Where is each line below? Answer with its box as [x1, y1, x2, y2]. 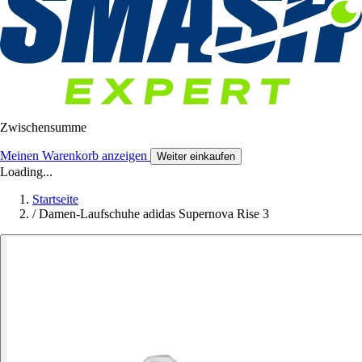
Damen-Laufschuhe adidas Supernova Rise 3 [39, 207, 269, 221]
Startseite [32, 192, 78, 207]
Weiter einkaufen [157, 150, 235, 163]
